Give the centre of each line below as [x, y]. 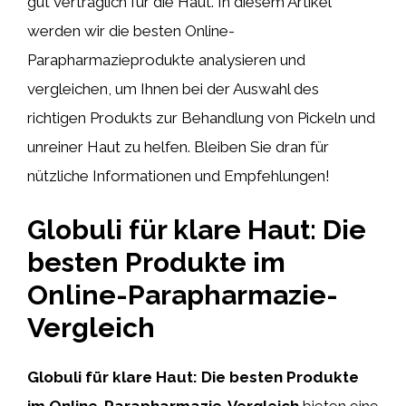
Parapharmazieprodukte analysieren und [166, 60]
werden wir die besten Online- [131, 31]
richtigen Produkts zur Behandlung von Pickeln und [201, 118]
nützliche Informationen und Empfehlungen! [179, 176]
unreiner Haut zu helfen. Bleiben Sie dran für [178, 147]
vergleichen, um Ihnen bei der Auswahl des [173, 89]
